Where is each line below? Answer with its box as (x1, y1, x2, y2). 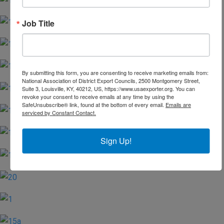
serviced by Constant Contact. (22, 108, 96, 116)
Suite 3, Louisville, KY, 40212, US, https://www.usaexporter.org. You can (22, 84, 195, 92)
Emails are (165, 100, 191, 108)
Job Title (22, 17, 54, 29)
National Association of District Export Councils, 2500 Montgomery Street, (22, 76, 200, 84)
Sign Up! (100, 135, 131, 146)
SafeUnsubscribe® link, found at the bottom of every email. (22, 100, 165, 108)
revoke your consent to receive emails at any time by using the (22, 92, 174, 100)
